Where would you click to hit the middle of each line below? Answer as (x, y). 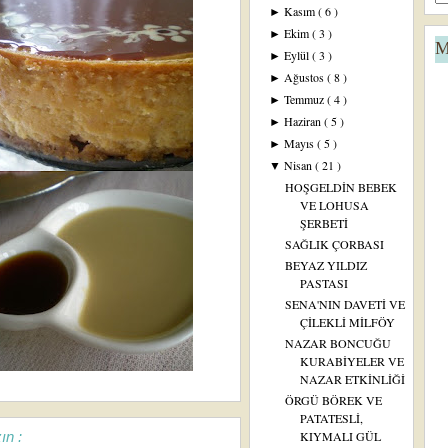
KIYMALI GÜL (340, 436)
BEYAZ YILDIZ (325, 265)
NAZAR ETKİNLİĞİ (352, 379)
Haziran (304, 121)
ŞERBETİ (323, 223)
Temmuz (306, 99)
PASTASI (323, 283)
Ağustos (306, 77)
